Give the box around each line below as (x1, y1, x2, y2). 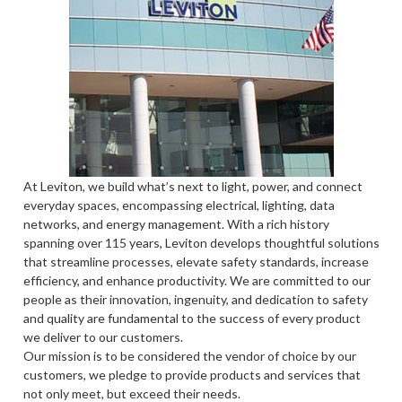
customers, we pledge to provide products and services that (22, 366, 361, 382)
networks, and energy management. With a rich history (22, 215, 329, 232)
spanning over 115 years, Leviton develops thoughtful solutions (22, 234, 380, 250)
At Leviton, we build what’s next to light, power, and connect (22, 178, 363, 194)
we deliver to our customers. (22, 328, 183, 345)
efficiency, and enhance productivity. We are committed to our (22, 272, 371, 288)
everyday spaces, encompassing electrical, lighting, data (22, 197, 335, 213)
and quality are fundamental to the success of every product (22, 310, 361, 326)
